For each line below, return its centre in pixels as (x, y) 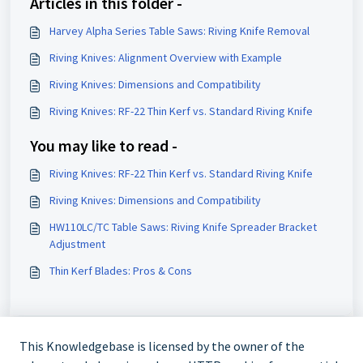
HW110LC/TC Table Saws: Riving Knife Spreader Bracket (183, 227)
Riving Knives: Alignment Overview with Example (166, 58)
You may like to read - (104, 146)
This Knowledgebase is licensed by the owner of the (162, 346)
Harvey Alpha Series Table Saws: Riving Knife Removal (179, 31)
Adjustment (77, 244)
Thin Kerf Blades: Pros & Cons (121, 271)
